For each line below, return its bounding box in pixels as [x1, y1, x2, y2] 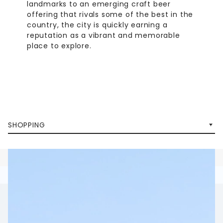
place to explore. [27, 41, 92, 51]
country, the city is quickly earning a [27, 20, 168, 30]
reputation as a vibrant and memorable [27, 30, 180, 41]
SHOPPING [8, 120, 45, 130]
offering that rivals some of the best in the [27, 9, 194, 20]
